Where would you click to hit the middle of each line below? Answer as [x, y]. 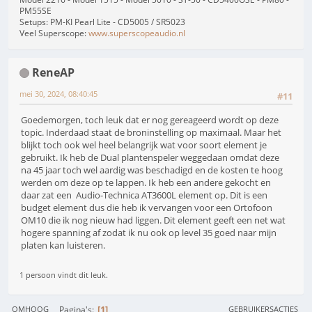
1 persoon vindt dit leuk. [64, 275]
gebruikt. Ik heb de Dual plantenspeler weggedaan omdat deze [150, 158]
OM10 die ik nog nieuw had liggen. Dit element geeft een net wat [153, 220]
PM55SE [36, 10]
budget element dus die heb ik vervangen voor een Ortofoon [147, 208]
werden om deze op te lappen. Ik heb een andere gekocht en [146, 183]
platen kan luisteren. [63, 245]
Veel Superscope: [54, 33]
